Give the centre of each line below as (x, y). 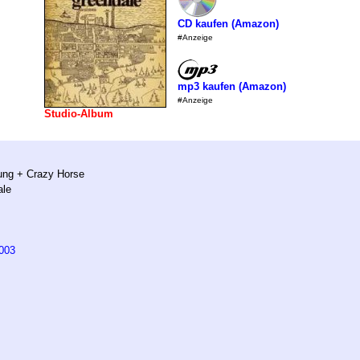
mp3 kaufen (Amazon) (232, 86)
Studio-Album (79, 114)
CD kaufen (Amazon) (229, 24)
